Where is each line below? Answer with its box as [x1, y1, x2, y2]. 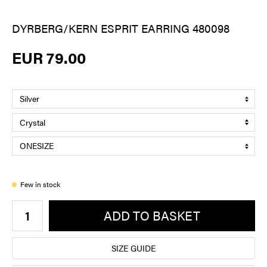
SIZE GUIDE [111, 241, 156, 254]
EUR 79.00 [12, 46, 86, 69]
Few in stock [20, 178, 60, 190]
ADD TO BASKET [104, 207, 200, 225]
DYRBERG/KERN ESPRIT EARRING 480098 [12, 20, 229, 37]
